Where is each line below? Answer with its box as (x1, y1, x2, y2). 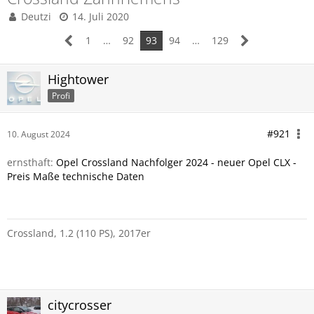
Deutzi (21, 10, 51, 23)
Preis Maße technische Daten (7, 170, 144, 183)
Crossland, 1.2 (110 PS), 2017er (7, 226, 151, 240)
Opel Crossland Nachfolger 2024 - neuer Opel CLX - (56, 156, 296, 169)
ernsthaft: (7, 156, 56, 169)
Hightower (48, 71, 109, 88)
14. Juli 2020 (72, 10, 129, 23)
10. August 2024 (7, 128, 70, 140)
